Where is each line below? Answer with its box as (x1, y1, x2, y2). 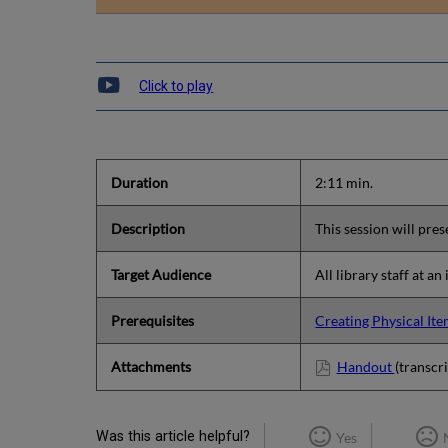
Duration (111, 174, 169, 192)
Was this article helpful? (96, 428, 250, 446)
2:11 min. (315, 174, 374, 192)
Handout (336, 358, 395, 376)
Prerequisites (111, 312, 195, 330)
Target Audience (111, 266, 212, 284)
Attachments (111, 358, 192, 376)
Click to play (139, 77, 214, 94)
